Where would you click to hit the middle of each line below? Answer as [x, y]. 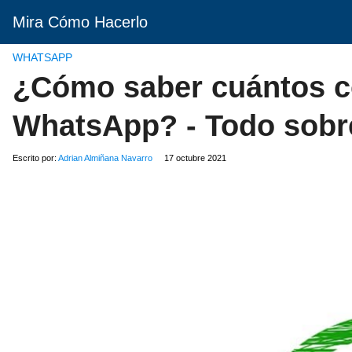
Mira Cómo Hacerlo [80, 22]
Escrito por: [35, 158]
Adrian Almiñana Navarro [105, 158]
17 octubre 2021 [195, 158]
